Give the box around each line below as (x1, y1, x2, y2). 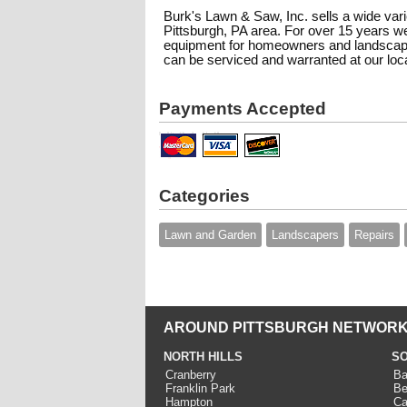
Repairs (354, 228, 394, 242)
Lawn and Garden (164, 228, 256, 242)
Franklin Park (165, 382, 235, 395)
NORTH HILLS (164, 350, 243, 363)
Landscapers (272, 228, 339, 242)
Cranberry (165, 368, 216, 382)
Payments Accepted (159, 99, 326, 118)
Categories (159, 186, 250, 205)
